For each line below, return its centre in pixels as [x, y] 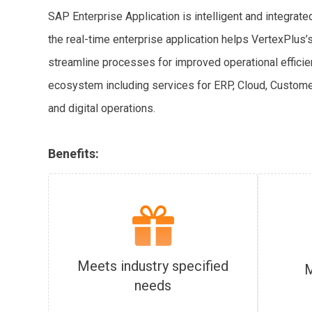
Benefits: [73, 154]
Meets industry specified [153, 266]
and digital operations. [101, 108]
